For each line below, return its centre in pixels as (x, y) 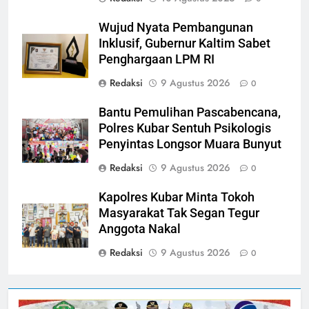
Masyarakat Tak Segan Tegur (179, 213)
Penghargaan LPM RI (157, 60)
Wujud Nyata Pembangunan (176, 28)
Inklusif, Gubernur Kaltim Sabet (185, 44)
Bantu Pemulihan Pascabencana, (190, 113)
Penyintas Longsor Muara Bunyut (190, 144)
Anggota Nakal (140, 229)
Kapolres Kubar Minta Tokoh (177, 198)
